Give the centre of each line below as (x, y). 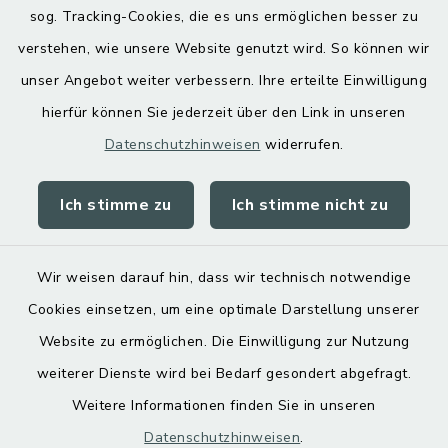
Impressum (224, 366)
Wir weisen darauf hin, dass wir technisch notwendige (224, 277)
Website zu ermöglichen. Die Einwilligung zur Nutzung (224, 341)
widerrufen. (302, 144)
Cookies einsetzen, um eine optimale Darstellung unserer (224, 309)
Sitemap (224, 418)
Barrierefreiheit (224, 262)
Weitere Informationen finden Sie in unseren (224, 405)
